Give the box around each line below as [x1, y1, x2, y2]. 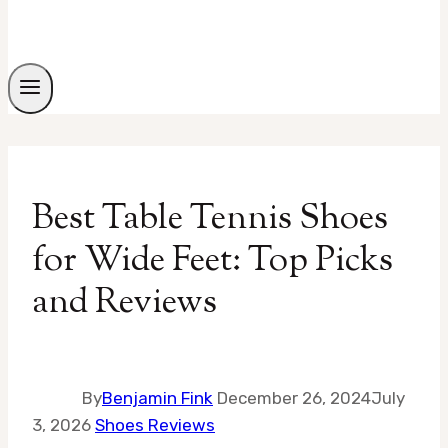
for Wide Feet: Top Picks [32, 236, 393, 288]
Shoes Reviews [95, 415, 215, 436]
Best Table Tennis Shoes [32, 194, 388, 246]
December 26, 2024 [217, 388, 371, 409]
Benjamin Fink [102, 388, 213, 409]
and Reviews [32, 278, 217, 330]
